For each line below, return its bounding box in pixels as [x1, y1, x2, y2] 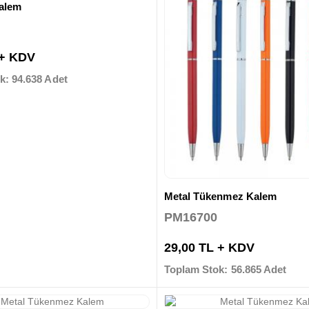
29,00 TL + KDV [163, 240, 255, 255]
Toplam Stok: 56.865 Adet [163, 263, 287, 275]
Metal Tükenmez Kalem [163, 190, 277, 203]
